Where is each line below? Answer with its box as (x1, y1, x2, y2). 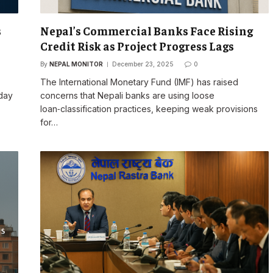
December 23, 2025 (112, 60, 174, 68)
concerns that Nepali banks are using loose (40, 90, 214, 101)
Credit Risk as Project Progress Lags (40, 38, 234, 54)
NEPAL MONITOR (49, 60, 103, 68)
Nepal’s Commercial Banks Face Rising (40, 23, 253, 38)
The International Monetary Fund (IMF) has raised (40, 77, 238, 88)
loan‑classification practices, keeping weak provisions (40, 104, 258, 115)
